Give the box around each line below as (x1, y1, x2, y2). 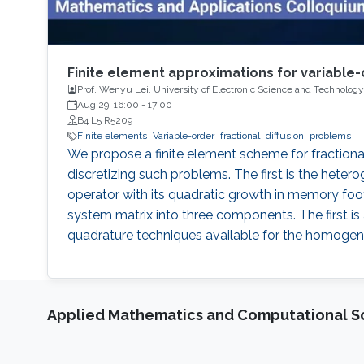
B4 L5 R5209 (76, 115, 132, 127)
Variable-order (152, 130, 214, 142)
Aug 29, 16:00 (76, 99, 139, 111)
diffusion (265, 130, 304, 142)
